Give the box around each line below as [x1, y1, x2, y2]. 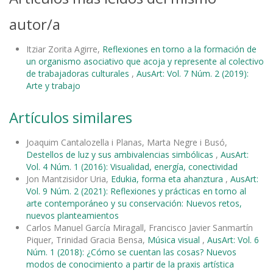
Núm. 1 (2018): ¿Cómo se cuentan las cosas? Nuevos [26, 246, 236, 258]
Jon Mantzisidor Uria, [26, 172, 111, 185]
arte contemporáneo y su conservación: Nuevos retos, [26, 197, 242, 209]
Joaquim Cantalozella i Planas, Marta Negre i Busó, [26, 136, 227, 148]
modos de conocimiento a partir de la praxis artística [26, 258, 234, 270]
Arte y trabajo [26, 79, 80, 91]
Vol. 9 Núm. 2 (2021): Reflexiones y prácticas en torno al [26, 185, 246, 197]
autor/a [9, 13, 60, 34]
